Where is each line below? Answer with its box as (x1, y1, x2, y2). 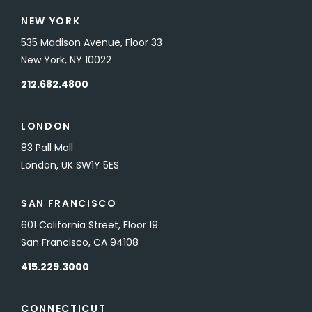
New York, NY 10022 (21, 53, 111, 67)
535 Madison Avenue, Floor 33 (21, 36, 162, 49)
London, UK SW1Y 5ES (21, 158, 119, 172)
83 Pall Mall (21, 141, 73, 155)
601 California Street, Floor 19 (21, 218, 158, 232)
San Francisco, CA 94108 (21, 235, 139, 249)
